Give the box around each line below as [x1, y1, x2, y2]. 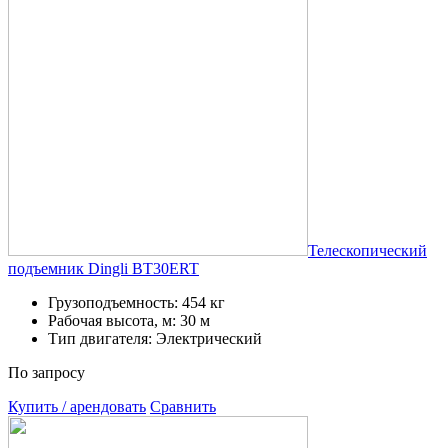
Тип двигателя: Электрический [48, 329, 262, 347]
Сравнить [150, 397, 216, 415]
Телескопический [308, 241, 427, 259]
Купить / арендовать [8, 397, 146, 415]
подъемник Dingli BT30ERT [8, 259, 199, 277]
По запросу [8, 363, 85, 381]
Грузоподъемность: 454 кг [48, 293, 225, 311]
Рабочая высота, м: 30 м [48, 311, 210, 329]
